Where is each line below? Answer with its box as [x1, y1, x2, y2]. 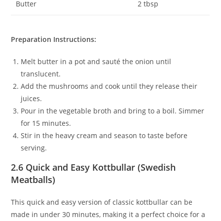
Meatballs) [11, 174, 56, 186]
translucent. [21, 69, 61, 79]
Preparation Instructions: [11, 35, 97, 44]
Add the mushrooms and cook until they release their [21, 81, 198, 91]
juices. [21, 94, 42, 104]
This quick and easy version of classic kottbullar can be [11, 197, 193, 207]
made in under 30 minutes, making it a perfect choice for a [11, 210, 206, 220]
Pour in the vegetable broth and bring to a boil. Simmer [21, 106, 205, 116]
